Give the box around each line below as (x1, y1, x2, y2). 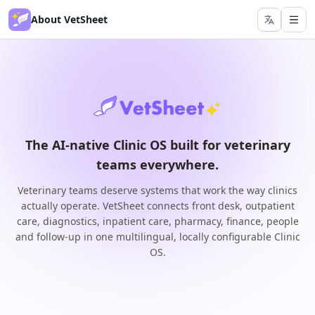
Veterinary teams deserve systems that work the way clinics (18, 184, 297, 197)
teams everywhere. (96, 156, 219, 173)
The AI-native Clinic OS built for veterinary (25, 136, 290, 153)
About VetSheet (31, 12, 108, 26)
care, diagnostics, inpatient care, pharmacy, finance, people (16, 214, 299, 228)
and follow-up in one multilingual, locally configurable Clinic (15, 230, 300, 243)
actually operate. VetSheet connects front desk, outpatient (20, 199, 295, 212)
